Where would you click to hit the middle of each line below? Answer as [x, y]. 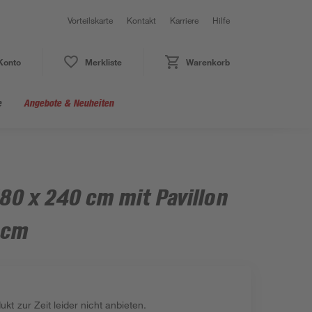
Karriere [184, 20]
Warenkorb [208, 62]
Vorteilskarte [90, 20]
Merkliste [103, 62]
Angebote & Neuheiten [69, 103]
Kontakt [141, 20]
